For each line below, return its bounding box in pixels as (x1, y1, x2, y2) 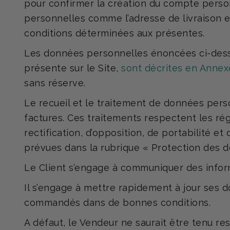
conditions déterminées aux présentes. (24, 28, 205, 39)
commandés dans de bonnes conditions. (24, 197, 210, 208)
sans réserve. (24, 78, 86, 88)
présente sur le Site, (24, 63, 121, 73)
